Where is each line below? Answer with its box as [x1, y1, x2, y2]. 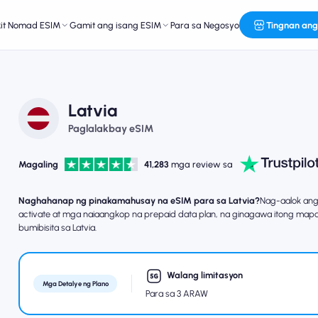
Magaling [18, 158, 58, 170]
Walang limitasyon [167, 269, 243, 280]
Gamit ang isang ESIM [70, 19, 162, 31]
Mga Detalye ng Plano [42, 279, 109, 287]
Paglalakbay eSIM [67, 122, 153, 136]
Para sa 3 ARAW [145, 287, 208, 299]
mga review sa [171, 158, 234, 170]
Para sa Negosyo [170, 19, 240, 31]
